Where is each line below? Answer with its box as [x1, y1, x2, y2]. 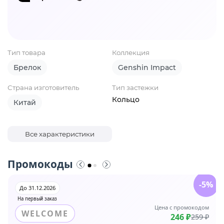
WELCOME [21, 208, 68, 219]
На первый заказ [17, 195, 57, 202]
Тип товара [7, 48, 45, 57]
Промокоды [7, 157, 73, 171]
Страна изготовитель [7, 83, 79, 92]
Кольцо [112, 95, 139, 104]
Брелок [13, 63, 41, 72]
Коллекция [112, 48, 149, 57]
